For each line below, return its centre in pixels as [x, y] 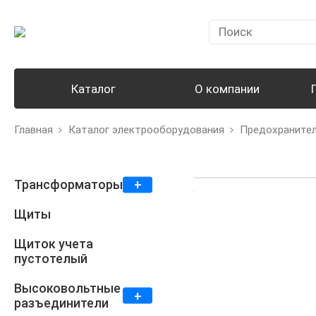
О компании [227, 89]
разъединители [61, 303]
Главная [34, 130]
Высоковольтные [67, 288]
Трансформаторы [68, 185]
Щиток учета [54, 244]
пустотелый [51, 259]
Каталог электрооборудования [146, 130]
